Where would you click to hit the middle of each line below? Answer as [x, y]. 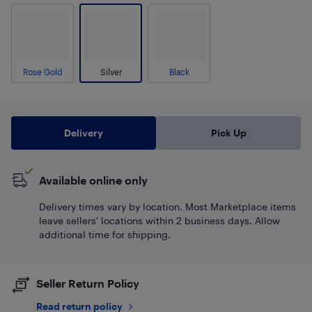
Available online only [93, 180]
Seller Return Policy [88, 283]
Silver [111, 72]
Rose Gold [42, 72]
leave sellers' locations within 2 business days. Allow [159, 220]
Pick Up [228, 133]
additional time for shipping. [105, 234]
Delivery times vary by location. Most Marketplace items [167, 206]
